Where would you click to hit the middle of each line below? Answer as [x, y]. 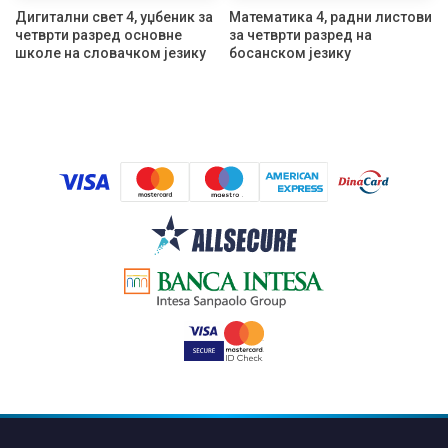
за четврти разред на [300, 35]
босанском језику [290, 53]
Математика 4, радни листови [330, 17]
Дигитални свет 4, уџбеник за [114, 17]
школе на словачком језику [110, 53]
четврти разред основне [98, 35]
